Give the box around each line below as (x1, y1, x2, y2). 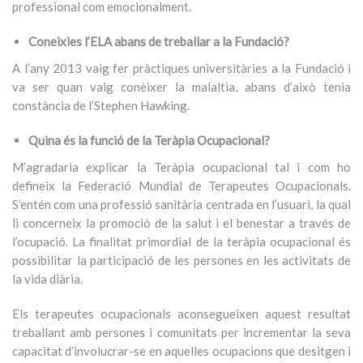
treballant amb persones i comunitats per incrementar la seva (12, 325, 351, 340)
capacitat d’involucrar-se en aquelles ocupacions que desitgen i (12, 344, 351, 358)
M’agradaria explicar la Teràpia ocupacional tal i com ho (12, 160, 351, 174)
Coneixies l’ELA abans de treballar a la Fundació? (28, 34, 289, 49)
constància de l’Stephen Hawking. (12, 98, 190, 113)
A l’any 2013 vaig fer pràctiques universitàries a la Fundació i (12, 61, 351, 75)
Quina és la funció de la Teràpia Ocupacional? (28, 133, 270, 147)
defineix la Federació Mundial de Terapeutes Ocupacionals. (12, 178, 351, 193)
